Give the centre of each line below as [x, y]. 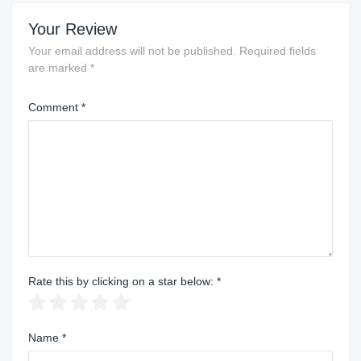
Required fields [278, 50]
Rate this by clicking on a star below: [122, 281]
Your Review [73, 29]
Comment [55, 107]
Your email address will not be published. [132, 50]
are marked [59, 67]
